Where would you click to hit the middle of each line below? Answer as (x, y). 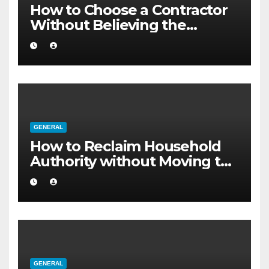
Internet (59, 40)
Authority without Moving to (130, 161)
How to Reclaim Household (126, 146)
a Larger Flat (74, 176)
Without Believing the (108, 25)
